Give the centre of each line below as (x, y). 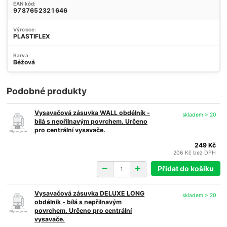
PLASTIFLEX (32, 36)
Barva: (22, 55)
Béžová (24, 62)
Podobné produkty (47, 91)
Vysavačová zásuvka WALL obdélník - (92, 113)
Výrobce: (25, 29)
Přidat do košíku (185, 168)
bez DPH (205, 153)
